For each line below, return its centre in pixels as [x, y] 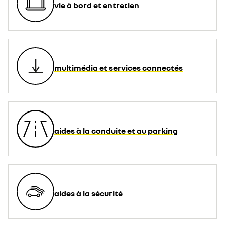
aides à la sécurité [88, 193]
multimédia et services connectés [119, 68]
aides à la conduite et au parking [116, 131]
